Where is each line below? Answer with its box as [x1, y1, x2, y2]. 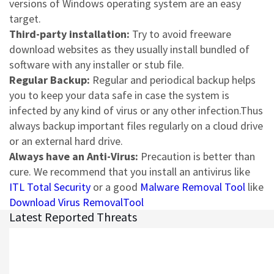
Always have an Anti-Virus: [9, 149, 138, 164]
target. [9, 12, 41, 26]
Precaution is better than [138, 149, 255, 164]
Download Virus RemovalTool [9, 195, 144, 210]
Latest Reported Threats [9, 209, 137, 225]
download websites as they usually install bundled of [9, 42, 250, 57]
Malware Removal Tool [140, 180, 245, 194]
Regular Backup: [9, 73, 90, 87]
